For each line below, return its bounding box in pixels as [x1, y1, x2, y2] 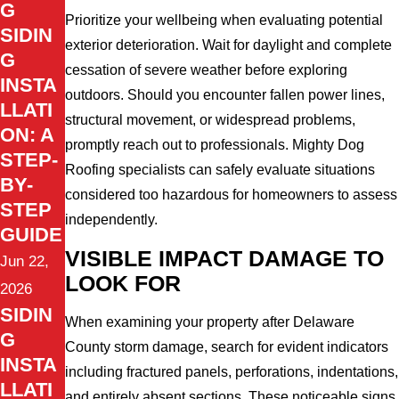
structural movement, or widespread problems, [65, 111, 356, 127]
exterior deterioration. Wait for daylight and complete [65, 37, 393, 53]
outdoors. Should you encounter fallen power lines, [65, 86, 386, 102]
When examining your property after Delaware [65, 314, 355, 330]
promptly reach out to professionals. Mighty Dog [65, 136, 365, 152]
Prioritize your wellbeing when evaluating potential [65, 12, 384, 28]
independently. [65, 211, 159, 227]
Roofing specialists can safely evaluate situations [65, 161, 376, 177]
